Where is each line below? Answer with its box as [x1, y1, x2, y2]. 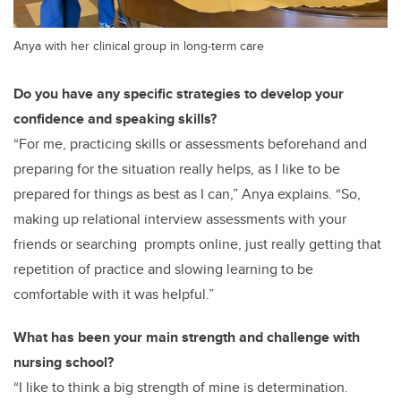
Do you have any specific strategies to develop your [13, 83, 344, 105]
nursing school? [13, 352, 114, 373]
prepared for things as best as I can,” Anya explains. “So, [13, 183, 361, 205]
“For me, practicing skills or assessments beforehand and [13, 133, 367, 155]
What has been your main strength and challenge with [13, 327, 360, 348]
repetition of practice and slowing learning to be [13, 259, 313, 280]
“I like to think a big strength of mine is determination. [13, 377, 348, 398]
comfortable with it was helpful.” [13, 284, 221, 305]
